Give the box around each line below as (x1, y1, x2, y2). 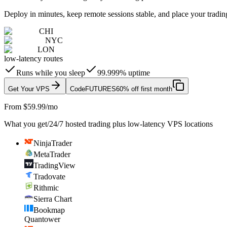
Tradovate (33, 172, 65, 181)
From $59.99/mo (4, 102, 58, 111)
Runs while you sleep (16, 68, 85, 77)
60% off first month (116, 85, 172, 93)
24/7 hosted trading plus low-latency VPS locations (49, 119, 213, 128)
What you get (4, 119, 47, 128)
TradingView (33, 161, 75, 170)
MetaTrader (33, 149, 70, 159)
